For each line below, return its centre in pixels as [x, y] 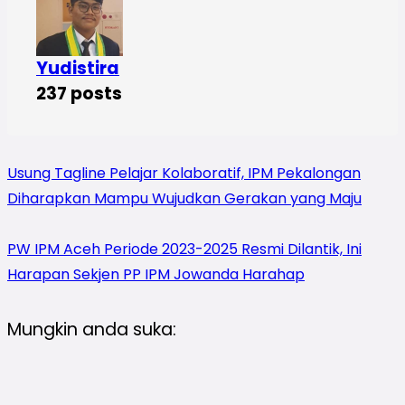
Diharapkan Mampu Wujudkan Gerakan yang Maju [184, 198]
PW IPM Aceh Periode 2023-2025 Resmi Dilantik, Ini [184, 249]
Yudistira [78, 68]
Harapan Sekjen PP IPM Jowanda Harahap [156, 274]
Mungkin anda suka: [92, 329]
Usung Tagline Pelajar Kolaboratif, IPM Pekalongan [184, 173]
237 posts [79, 93]
